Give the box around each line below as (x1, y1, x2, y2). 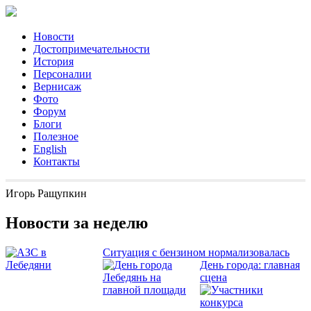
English (33, 143, 67, 155)
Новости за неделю (6, 213, 148, 232)
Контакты (33, 155, 80, 167)
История (33, 56, 74, 67)
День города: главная (200, 258, 300, 271)
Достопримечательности (33, 43, 150, 55)
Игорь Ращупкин (6, 187, 87, 199)
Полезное (33, 131, 78, 142)
